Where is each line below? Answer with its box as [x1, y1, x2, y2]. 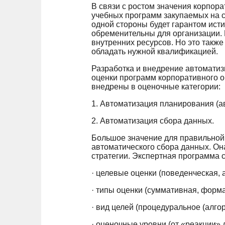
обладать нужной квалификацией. [91, 47, 218, 56]
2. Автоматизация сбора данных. [91, 116, 214, 125]
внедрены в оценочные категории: [91, 82, 220, 91]
